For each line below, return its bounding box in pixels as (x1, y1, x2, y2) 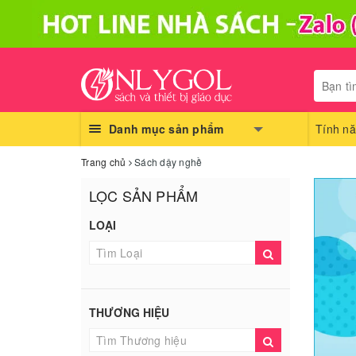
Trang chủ (81, 155, 126, 168)
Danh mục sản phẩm (109, 121, 224, 137)
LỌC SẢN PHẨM (89, 185, 199, 206)
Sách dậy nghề (134, 155, 203, 168)
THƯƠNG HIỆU (89, 304, 170, 320)
